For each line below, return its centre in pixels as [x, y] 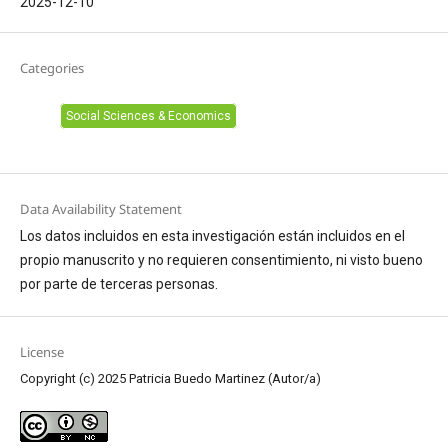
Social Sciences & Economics [148, 115]
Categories [51, 67]
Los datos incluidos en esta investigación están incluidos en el [212, 236]
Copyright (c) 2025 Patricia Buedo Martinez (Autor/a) [170, 379]
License [41, 352]
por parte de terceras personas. [120, 284]
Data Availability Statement [100, 209]
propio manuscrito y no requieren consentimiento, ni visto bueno [221, 260]
